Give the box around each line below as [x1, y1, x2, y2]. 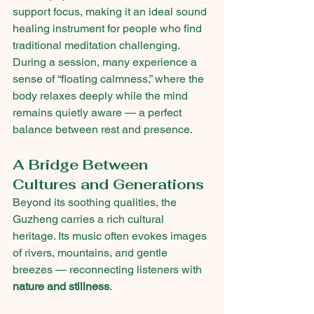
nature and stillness [13, 280, 109, 294]
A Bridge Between [13, 156, 152, 175]
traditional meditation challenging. [13, 39, 180, 53]
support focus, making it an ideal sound [13, 5, 210, 19]
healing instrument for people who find [13, 22, 205, 36]
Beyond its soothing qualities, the [13, 196, 179, 210]
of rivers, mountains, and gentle [13, 246, 170, 260]
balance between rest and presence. [13, 123, 193, 137]
